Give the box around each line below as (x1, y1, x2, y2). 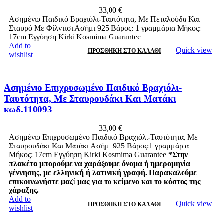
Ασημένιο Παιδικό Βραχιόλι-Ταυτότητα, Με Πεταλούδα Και (9, 14, 200, 23)
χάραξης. (9, 186, 39, 195)
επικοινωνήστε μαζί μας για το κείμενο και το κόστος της (9, 177, 201, 186)
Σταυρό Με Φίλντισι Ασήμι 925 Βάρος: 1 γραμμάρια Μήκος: (9, 23, 201, 32)
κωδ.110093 (4, 104, 52, 114)
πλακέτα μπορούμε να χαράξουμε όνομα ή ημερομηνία (9, 159, 190, 168)
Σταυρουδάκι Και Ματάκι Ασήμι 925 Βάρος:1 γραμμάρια (9, 142, 189, 150)
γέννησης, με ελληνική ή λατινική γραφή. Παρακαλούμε (9, 168, 197, 177)
